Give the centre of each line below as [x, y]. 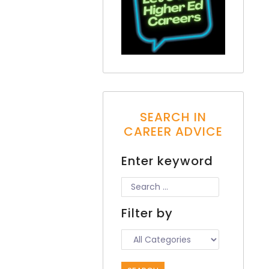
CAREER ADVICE [173, 132]
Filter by [147, 213]
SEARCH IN [173, 117]
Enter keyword [167, 161]
